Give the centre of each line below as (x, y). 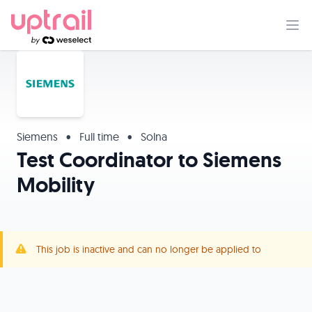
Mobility (56, 185)
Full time (99, 136)
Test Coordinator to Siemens (149, 160)
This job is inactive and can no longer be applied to (149, 249)
